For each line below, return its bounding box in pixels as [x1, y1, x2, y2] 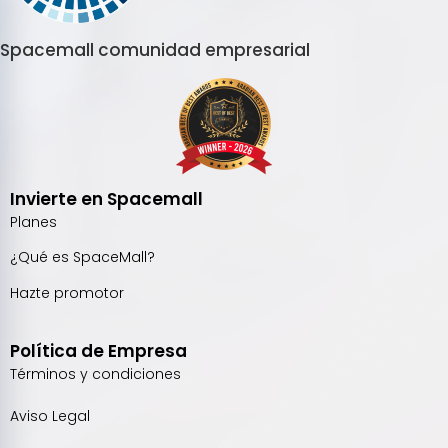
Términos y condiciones [10, 363, 181, 384]
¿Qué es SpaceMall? [10, 247, 155, 268]
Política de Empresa [10, 338, 187, 363]
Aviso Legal [10, 405, 90, 426]
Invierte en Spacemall [10, 186, 203, 211]
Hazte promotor [10, 282, 124, 303]
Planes [10, 211, 57, 232]
